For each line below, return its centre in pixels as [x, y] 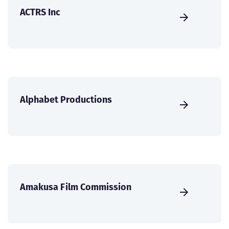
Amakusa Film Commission [76, 187]
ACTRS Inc [40, 12]
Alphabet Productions [66, 100]
